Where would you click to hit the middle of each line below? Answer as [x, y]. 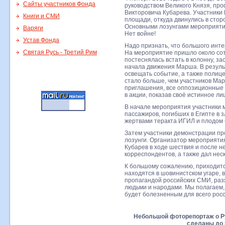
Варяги [33, 28]
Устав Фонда [41, 40]
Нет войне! [140, 34]
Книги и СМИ [41, 16]
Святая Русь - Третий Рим [60, 52]
